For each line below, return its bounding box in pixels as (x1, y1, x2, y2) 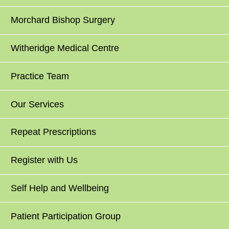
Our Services (11, 99, 64, 109)
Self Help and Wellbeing (11, 182, 109, 193)
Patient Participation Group (11, 211, 121, 221)
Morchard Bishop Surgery (11, 15, 116, 26)
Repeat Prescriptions (11, 127, 97, 138)
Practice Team (11, 71, 70, 81)
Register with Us (11, 155, 78, 166)
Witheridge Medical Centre (11, 43, 120, 54)
